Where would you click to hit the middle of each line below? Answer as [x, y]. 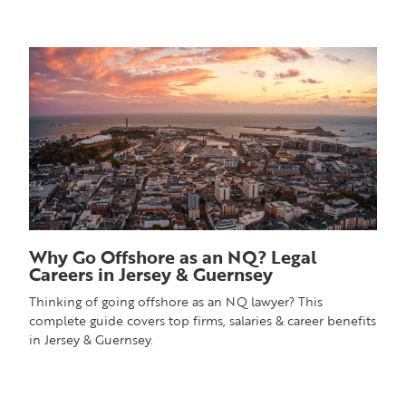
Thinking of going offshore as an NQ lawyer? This [176, 301]
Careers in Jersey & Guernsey [151, 273]
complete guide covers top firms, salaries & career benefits [203, 320]
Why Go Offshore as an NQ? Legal [174, 256]
